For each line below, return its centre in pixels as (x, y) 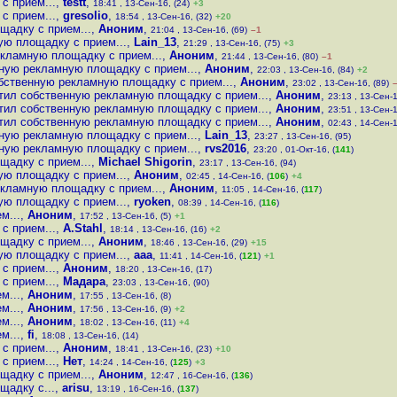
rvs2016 (226, 148)
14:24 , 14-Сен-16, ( (131, 362)
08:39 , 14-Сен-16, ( (220, 202)
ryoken (152, 202)
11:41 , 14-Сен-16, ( (201, 256)
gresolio (86, 16)
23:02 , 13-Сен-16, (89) (341, 83)
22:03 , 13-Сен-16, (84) (305, 70)
